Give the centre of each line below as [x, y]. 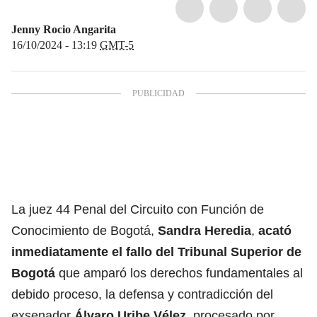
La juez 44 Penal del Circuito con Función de [138, 209]
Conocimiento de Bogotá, [85, 230]
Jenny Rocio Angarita [64, 29]
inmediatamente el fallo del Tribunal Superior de [156, 252]
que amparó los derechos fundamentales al [179, 273]
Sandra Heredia [204, 230]
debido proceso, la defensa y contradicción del [142, 294]
